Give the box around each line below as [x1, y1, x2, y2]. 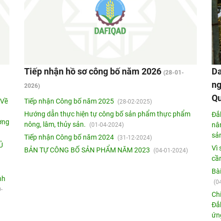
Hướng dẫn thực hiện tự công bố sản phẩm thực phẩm [24, 110, 190, 118]
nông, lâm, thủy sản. [24, 120, 87, 128]
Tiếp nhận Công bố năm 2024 [24, 133, 115, 141]
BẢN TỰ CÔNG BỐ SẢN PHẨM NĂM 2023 [24, 146, 151, 154]
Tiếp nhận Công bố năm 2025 [24, 97, 115, 105]
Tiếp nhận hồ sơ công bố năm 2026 [24, 66, 163, 76]
